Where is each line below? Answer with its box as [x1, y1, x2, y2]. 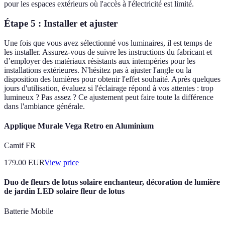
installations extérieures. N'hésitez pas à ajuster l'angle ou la [4, 65, 191, 74]
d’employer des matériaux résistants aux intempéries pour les [4, 56, 195, 65]
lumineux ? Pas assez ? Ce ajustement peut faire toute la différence [4, 92, 213, 101]
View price [44, 158, 79, 167]
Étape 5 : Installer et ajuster [4, 18, 118, 29]
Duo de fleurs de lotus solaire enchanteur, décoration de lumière [4, 178, 220, 187]
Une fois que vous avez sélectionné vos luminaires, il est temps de [4, 38, 212, 47]
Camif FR [4, 141, 36, 150]
